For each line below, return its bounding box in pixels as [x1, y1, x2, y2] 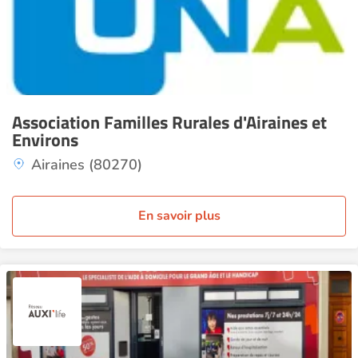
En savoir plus [137, 207, 221, 225]
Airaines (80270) [31, 155, 142, 174]
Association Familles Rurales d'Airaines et [12, 109, 327, 136]
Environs [12, 126, 78, 153]
